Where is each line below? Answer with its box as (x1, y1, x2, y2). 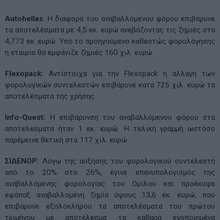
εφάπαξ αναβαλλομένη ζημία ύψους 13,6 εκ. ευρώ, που (5, 190, 215, 199)
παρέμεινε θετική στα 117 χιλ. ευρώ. (5, 135, 129, 144)
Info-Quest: (5, 112, 50, 122)
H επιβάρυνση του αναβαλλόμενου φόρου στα (50, 112, 215, 122)
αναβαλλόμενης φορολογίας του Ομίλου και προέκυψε (5, 179, 215, 188)
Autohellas (5, 14, 43, 23)
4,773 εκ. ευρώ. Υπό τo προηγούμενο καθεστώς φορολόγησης (5, 36, 215, 46)
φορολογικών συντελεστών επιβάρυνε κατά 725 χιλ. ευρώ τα (5, 80, 215, 89)
